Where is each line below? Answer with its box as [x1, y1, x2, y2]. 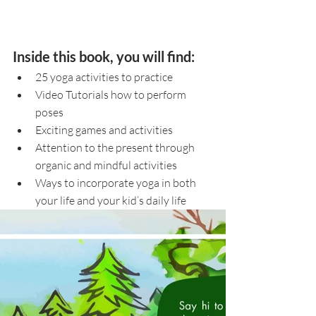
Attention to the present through [35, 140, 197, 154]
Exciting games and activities [35, 122, 175, 137]
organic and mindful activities [35, 157, 179, 172]
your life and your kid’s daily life [35, 193, 188, 207]
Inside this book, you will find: [13, 47, 195, 65]
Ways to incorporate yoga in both [35, 175, 198, 190]
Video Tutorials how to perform [35, 87, 188, 102]
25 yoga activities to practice [35, 69, 173, 84]
